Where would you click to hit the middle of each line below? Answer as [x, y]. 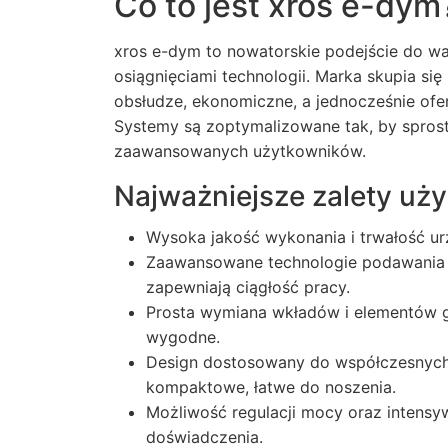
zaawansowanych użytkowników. [240, 151]
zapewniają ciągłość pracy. [248, 287]
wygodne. [183, 337]
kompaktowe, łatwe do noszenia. [271, 387]
